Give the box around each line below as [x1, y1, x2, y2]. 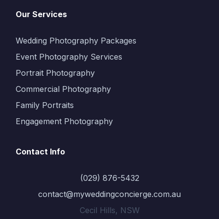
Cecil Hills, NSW [79, 205, 140, 215]
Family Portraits [16, 100, 74, 110]
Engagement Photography [16, 116, 113, 126]
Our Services [16, 9, 67, 19]
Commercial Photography [16, 84, 111, 94]
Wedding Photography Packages [16, 36, 136, 45]
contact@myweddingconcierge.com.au [38, 189, 181, 199]
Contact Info [16, 147, 65, 156]
